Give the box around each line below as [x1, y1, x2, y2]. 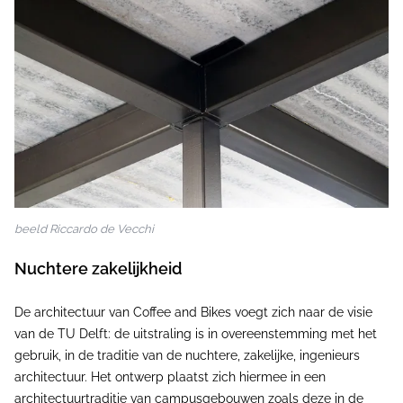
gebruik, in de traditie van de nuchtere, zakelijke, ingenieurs [14, 347, 360, 363]
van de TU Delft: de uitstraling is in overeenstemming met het [14, 326, 377, 341]
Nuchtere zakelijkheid [14, 258, 182, 278]
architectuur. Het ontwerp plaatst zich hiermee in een [14, 369, 326, 384]
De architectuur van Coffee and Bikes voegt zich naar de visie [14, 304, 372, 319]
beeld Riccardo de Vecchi [14, 221, 154, 236]
